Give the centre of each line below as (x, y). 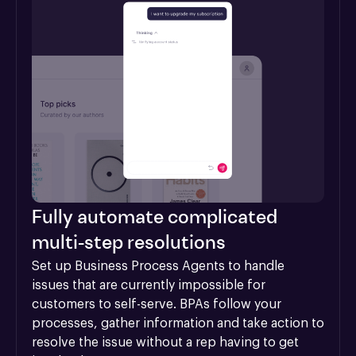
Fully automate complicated (155, 218)
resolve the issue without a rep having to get (165, 342)
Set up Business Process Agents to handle (158, 266)
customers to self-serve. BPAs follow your (157, 304)
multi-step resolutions (129, 244)
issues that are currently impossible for (149, 285)
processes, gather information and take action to (178, 323)
